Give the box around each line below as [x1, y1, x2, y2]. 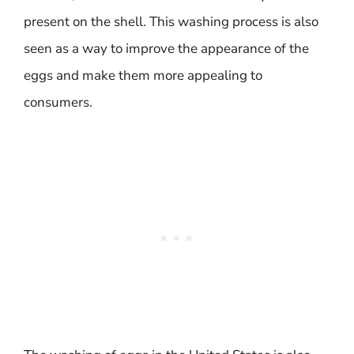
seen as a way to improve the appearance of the [24, 40, 309, 58]
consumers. [24, 93, 92, 111]
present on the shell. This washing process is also [24, 13, 318, 31]
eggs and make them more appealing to [24, 66, 262, 85]
